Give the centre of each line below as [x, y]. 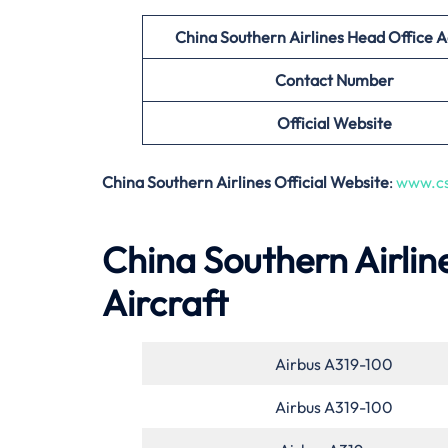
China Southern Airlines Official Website [245, 181]
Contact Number [334, 79]
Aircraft [165, 302]
